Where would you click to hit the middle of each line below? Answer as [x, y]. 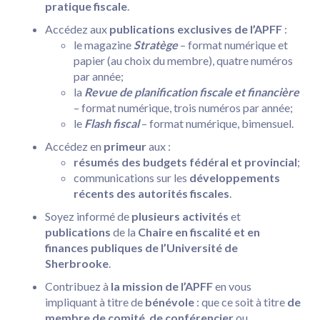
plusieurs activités [180, 216]
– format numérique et [233, 44]
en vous [232, 286]
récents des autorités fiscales [151, 193]
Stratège [156, 44]
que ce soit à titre [244, 301]
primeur [125, 146]
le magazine [104, 44]
